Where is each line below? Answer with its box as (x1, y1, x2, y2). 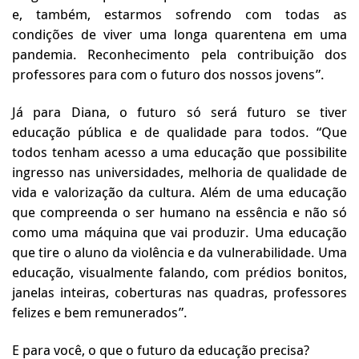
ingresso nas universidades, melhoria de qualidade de (12, 163, 347, 181)
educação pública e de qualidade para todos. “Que (12, 123, 347, 141)
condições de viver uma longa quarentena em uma (12, 25, 347, 43)
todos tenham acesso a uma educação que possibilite (12, 143, 347, 161)
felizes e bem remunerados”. (12, 303, 188, 321)
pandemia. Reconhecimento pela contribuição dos (12, 45, 347, 63)
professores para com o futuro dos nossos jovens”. (12, 65, 325, 83)
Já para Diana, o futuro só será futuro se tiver (12, 103, 347, 121)
